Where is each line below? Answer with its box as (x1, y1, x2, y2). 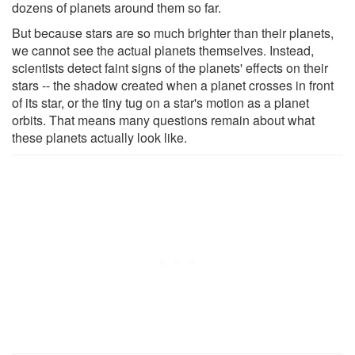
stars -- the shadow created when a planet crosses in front (12, 75, 334, 94)
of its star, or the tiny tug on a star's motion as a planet (12, 93, 309, 112)
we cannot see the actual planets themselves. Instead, (12, 40, 314, 59)
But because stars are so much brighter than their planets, (12, 23, 334, 42)
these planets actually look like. (12, 128, 187, 147)
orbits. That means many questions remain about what (12, 110, 315, 129)
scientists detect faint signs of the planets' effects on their (12, 58, 328, 77)
